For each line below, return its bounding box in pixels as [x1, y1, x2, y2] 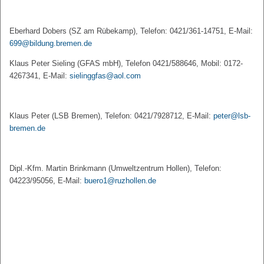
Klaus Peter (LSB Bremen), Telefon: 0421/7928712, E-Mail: [9, 111, 213, 120]
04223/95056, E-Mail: [9, 176, 84, 185]
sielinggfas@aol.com [70, 71, 141, 80]
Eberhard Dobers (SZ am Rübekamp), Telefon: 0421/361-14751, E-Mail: [9, 27, 253, 35]
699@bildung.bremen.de [9, 39, 92, 48]
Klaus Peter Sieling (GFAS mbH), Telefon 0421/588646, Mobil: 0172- [9, 59, 243, 68]
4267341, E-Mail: [9, 71, 70, 80]
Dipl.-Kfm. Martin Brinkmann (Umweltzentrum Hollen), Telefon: [9, 164, 222, 173]
